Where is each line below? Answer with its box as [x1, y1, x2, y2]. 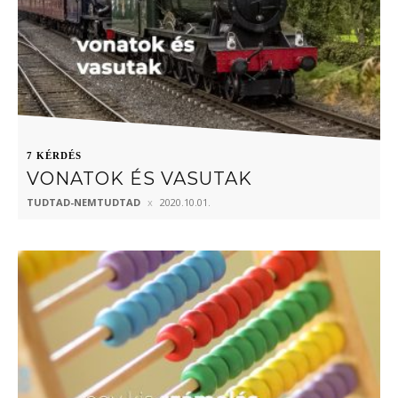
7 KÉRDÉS [27, 149, 82, 161]
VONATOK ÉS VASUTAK [27, 167, 252, 189]
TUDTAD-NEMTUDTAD [27, 195, 140, 209]
